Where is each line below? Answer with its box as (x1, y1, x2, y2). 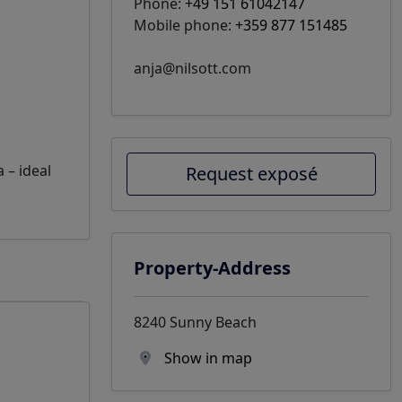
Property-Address (134, 256, 291, 280)
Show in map (161, 348, 252, 368)
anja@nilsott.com (134, 58, 251, 78)
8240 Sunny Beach (134, 312, 257, 332)
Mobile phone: (134, 15, 235, 35)
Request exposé (185, 162, 318, 186)
